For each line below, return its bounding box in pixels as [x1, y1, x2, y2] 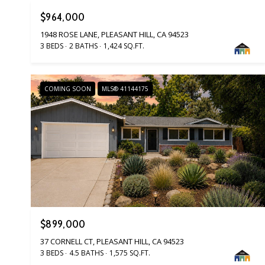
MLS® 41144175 [102, 85, 148, 93]
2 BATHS [69, 41, 98, 51]
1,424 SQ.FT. [104, 41, 144, 51]
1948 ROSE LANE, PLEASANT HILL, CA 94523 [40, 29, 189, 40]
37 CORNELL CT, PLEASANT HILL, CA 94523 [40, 235, 184, 247]
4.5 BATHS [69, 247, 104, 258]
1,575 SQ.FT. [109, 247, 150, 258]
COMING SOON [44, 85, 91, 93]
